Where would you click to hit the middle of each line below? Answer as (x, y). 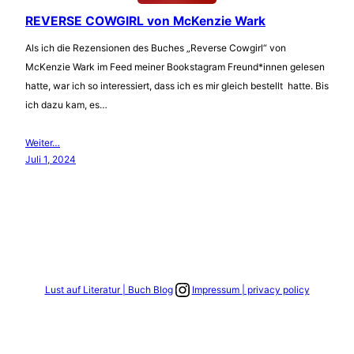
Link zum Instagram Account (209, 288)
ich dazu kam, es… (66, 105)
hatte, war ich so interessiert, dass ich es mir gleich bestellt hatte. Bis (177, 86)
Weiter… (43, 143)
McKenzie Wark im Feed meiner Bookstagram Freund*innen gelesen (175, 67)
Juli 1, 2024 (51, 160)
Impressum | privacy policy (250, 290)
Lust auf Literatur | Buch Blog (109, 290)
